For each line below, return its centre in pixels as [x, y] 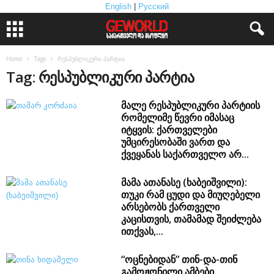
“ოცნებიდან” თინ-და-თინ [180, 259]
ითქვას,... [143, 231]
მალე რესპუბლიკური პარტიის [191, 105]
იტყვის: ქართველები [169, 130]
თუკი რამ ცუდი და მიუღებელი [191, 194]
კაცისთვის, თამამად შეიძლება [191, 219]
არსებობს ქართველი [171, 207]
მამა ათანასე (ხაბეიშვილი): [184, 182]
